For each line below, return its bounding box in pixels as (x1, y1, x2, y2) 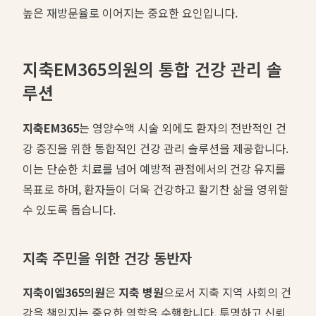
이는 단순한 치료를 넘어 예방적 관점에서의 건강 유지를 (23, 159, 286, 177)
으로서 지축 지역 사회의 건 (164, 283, 291, 300)
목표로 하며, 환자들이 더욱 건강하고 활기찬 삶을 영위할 (23, 180, 288, 197)
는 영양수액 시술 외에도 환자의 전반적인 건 (79, 119, 286, 136)
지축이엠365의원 (23, 283, 105, 300)
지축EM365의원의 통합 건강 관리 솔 (23, 56, 282, 81)
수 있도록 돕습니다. (23, 200, 116, 218)
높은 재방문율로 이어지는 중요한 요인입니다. (23, 4, 238, 21)
